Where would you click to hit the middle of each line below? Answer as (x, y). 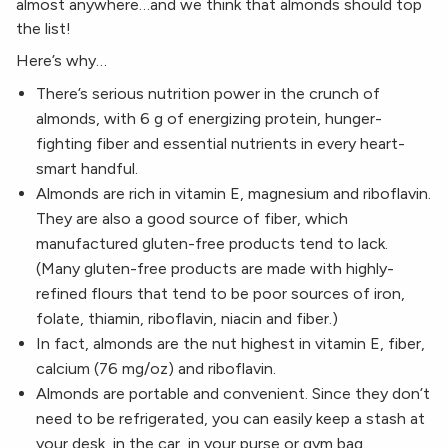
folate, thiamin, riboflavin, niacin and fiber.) (187, 319)
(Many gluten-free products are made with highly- (215, 269)
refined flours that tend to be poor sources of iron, (220, 294)
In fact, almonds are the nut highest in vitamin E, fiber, (230, 344)
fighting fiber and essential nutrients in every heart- (220, 144)
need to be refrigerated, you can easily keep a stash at (230, 419)
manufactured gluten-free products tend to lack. (212, 244)
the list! (43, 29)
